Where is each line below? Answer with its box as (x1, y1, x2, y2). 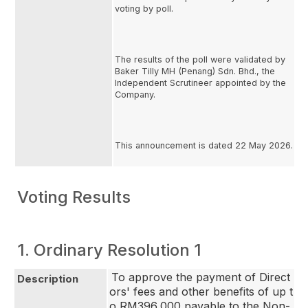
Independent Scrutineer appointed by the (115, 78, 286, 88)
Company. (115, 89, 155, 100)
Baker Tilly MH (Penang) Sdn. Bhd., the (115, 66, 275, 76)
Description (17, 272, 78, 285)
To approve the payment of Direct (111, 270, 290, 284)
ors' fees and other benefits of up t (109, 285, 293, 298)
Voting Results (17, 187, 131, 207)
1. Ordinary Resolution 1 (17, 240, 201, 260)
